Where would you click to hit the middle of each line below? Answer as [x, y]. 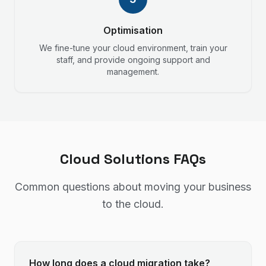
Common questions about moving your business [133, 187]
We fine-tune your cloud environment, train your [133, 48]
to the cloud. [133, 204]
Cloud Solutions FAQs [133, 159]
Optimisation [133, 30]
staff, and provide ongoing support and [133, 60]
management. [133, 72]
